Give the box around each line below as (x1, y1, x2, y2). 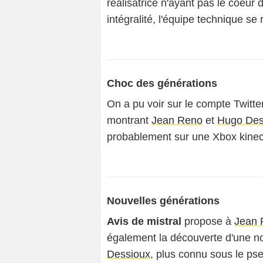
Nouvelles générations (107, 195, 220, 207)
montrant (107, 114, 151, 126)
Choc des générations (107, 77, 217, 89)
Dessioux (107, 248, 150, 260)
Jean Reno (151, 114, 203, 126)
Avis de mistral (107, 215, 181, 227)
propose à (181, 215, 234, 227)
